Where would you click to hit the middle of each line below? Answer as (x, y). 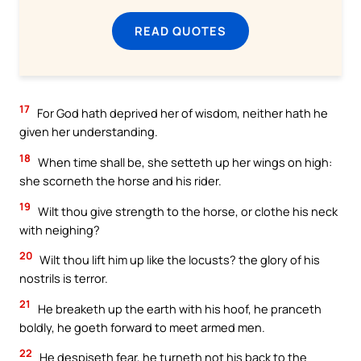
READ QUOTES (180, 31)
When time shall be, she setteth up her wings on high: (184, 162)
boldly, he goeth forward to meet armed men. (142, 327)
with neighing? (60, 229)
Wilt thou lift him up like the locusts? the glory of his (178, 260)
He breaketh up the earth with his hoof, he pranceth (178, 308)
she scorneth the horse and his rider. (120, 181)
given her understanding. (89, 132)
